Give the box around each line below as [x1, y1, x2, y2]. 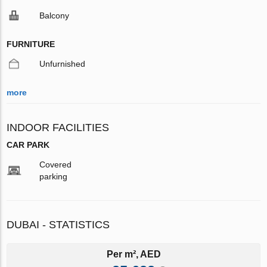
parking [39, 171, 68, 181]
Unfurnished [39, 58, 86, 69]
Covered [39, 159, 72, 169]
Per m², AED [106, 249, 161, 259]
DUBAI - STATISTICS [7, 218, 110, 231]
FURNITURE [7, 39, 55, 49]
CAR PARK [7, 139, 50, 150]
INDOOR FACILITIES [7, 121, 110, 133]
